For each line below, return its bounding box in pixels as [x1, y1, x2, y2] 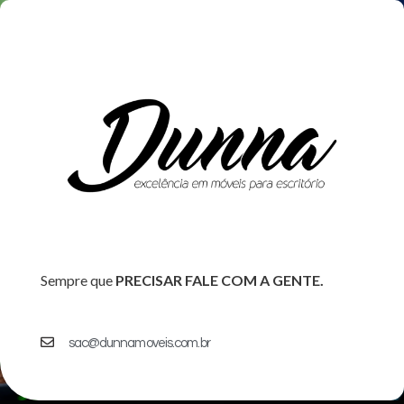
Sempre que [40, 271, 113, 289]
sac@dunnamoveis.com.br [68, 335, 210, 350]
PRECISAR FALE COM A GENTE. [112, 271, 324, 289]
